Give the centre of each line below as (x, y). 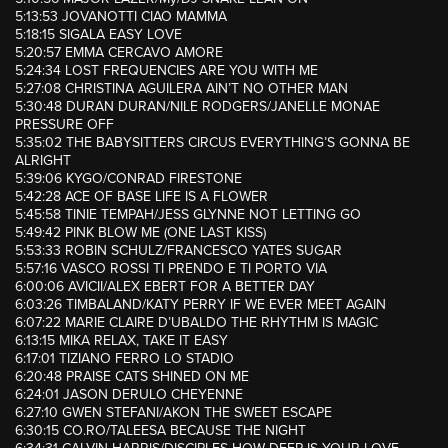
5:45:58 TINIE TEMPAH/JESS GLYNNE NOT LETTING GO (188, 215)
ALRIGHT (43, 161)
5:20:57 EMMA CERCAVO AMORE (119, 53)
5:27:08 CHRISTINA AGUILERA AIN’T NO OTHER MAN (181, 89)
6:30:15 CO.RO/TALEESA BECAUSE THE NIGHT (160, 431)
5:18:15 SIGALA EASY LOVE (98, 35)
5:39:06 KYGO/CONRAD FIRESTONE (128, 179)
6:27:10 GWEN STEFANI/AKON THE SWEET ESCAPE (173, 413)
